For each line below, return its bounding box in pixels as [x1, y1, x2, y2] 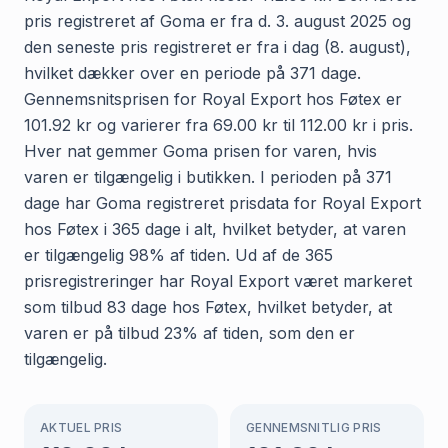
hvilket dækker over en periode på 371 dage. [24, 62, 361, 83]
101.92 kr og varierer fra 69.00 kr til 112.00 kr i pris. [24, 114, 413, 135]
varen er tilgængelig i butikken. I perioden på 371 [24, 166, 392, 187]
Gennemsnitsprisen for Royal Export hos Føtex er [24, 88, 402, 109]
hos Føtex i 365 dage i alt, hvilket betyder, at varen [24, 218, 406, 239]
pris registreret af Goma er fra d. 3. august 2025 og [24, 10, 411, 31]
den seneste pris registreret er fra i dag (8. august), [24, 36, 411, 57]
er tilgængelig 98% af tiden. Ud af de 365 [24, 244, 333, 265]
